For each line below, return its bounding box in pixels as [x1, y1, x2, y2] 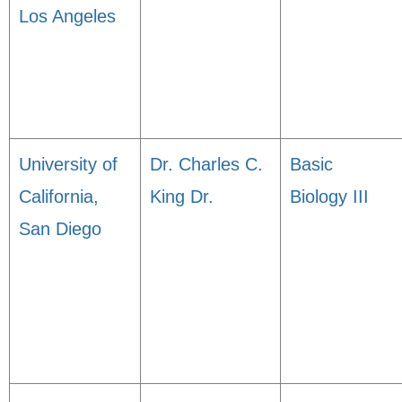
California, [19, 187, 99, 206]
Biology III [290, 187, 369, 206]
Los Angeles [19, 6, 116, 26]
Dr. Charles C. [150, 154, 263, 174]
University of [19, 154, 118, 174]
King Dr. [150, 187, 214, 206]
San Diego [19, 219, 101, 239]
